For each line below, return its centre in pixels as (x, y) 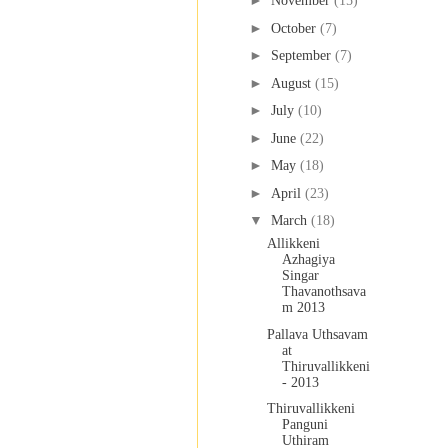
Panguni (304, 425)
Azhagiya (308, 260)
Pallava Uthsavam (317, 334)
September (302, 56)
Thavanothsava (323, 292)
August (292, 83)
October (295, 28)
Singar (300, 276)
